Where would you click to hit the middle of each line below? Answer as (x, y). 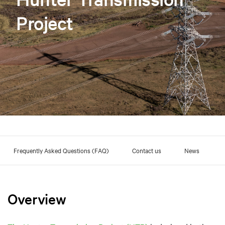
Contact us (147, 150)
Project (45, 23)
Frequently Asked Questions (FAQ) (61, 150)
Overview (37, 199)
